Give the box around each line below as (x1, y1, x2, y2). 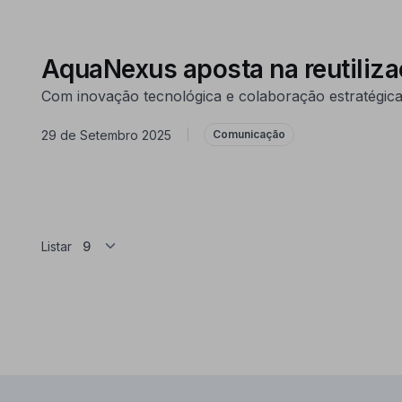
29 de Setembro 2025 (40, 127, 171, 143)
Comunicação (212, 127, 285, 141)
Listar (40, 239, 72, 255)
